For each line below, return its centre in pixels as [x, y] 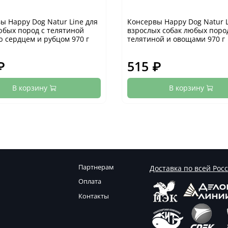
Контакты [94, 196]
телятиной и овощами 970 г [176, 39]
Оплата [90, 182]
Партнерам [96, 167]
